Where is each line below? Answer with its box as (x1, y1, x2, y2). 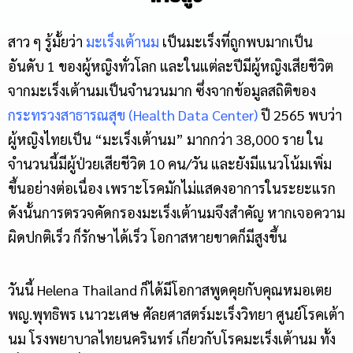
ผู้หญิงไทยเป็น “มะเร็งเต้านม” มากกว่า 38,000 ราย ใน (8, 130, 323, 149)
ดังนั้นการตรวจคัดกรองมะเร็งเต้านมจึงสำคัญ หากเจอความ (8, 203, 345, 222)
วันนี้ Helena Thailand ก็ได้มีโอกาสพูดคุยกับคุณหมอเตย (8, 281, 332, 299)
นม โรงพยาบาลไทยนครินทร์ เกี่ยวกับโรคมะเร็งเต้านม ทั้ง (8, 329, 336, 348)
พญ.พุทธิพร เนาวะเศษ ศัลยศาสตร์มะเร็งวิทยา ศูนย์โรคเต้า (8, 305, 344, 324)
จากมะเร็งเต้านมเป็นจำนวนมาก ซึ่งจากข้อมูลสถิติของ (8, 81, 316, 100)
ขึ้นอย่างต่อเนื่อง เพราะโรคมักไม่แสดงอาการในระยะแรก (8, 179, 336, 198)
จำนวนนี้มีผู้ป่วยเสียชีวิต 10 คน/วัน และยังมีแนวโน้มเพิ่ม (8, 154, 332, 173)
